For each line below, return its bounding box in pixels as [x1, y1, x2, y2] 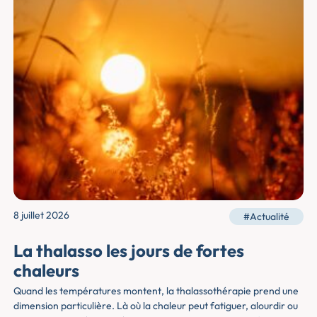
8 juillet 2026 [13, 208, 70, 221]
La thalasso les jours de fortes [13, 240, 245, 262]
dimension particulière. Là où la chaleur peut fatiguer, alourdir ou [13, 299, 299, 313]
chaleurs [13, 260, 80, 282]
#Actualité [243, 209, 289, 223]
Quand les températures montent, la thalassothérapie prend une [13, 284, 299, 298]
